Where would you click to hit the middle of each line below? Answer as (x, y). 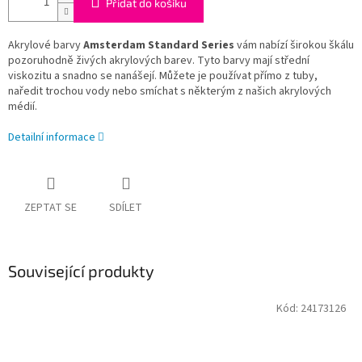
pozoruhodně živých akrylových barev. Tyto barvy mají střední (159, 61)
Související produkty (81, 271)
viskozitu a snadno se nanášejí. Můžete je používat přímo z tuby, (163, 76)
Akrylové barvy (46, 46)
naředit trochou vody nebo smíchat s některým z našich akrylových (170, 92)
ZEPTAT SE (51, 208)
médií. (23, 107)
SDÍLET (126, 208)
